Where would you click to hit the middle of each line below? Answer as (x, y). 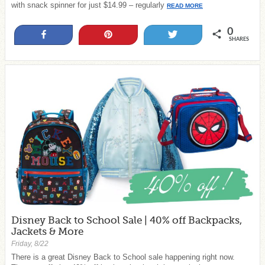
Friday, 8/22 (30, 244)
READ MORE (185, 6)
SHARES (239, 39)
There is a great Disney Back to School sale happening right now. (123, 257)
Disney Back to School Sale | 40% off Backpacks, (127, 221)
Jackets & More (47, 232)
